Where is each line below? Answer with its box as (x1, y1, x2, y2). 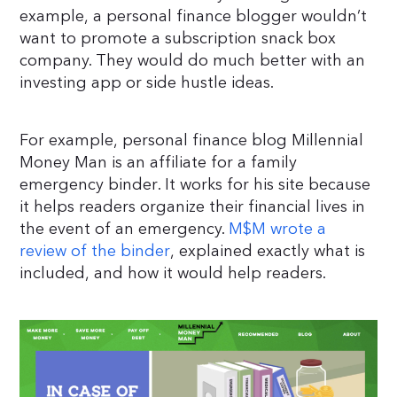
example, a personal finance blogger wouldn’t (19, 5, 368, 28)
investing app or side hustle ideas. (19, 72, 275, 95)
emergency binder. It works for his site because (19, 174, 371, 197)
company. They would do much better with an (19, 50, 366, 73)
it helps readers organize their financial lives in (19, 196, 366, 219)
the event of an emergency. (19, 218, 230, 241)
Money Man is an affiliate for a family (19, 152, 298, 175)
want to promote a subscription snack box (19, 27, 337, 51)
